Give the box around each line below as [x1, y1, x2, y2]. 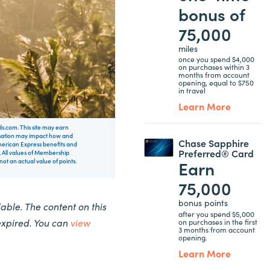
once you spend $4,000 [178, 54, 254, 64]
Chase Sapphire [178, 136, 249, 149]
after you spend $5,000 [178, 208, 254, 219]
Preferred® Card [178, 146, 254, 160]
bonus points [178, 196, 228, 209]
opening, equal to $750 [178, 77, 254, 87]
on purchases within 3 [178, 61, 250, 72]
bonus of [178, 1, 245, 26]
